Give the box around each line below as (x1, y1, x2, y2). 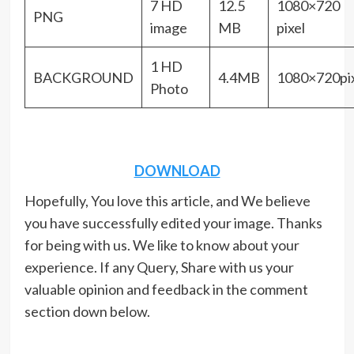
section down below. (24, 302, 150, 320)
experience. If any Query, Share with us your (24, 258, 294, 276)
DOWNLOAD (134, 161, 220, 179)
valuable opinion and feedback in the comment (24, 280, 308, 298)
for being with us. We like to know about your (24, 235, 299, 254)
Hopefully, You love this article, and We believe (24, 191, 311, 209)
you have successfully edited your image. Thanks (24, 213, 322, 232)
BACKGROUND (32, 68, 134, 86)
